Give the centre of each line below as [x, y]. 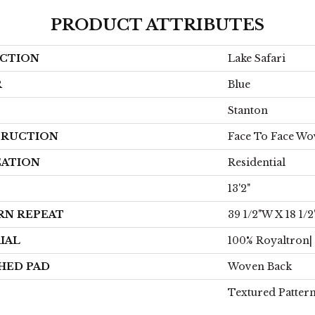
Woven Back [260, 266]
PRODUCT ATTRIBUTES [157, 25]
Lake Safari [257, 58]
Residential [257, 162]
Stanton [248, 110]
